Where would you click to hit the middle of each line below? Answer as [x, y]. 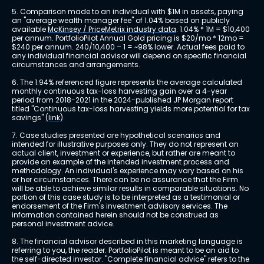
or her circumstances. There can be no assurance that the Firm [126, 180]
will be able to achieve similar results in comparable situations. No [131, 189]
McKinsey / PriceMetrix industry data [112, 29]
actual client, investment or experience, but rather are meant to [124, 153]
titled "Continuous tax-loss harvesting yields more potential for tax [132, 109]
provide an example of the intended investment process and [121, 162]
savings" [29, 118]
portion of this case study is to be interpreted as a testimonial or [127, 197]
